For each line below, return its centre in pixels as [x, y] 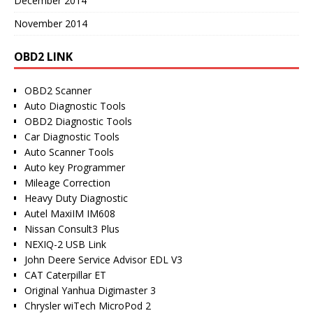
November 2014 [51, 23]
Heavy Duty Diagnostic [76, 198]
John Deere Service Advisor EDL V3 [103, 259]
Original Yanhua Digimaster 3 [90, 290]
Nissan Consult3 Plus [72, 228]
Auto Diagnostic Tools [75, 105]
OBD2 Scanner [58, 90]
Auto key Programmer [75, 167]
